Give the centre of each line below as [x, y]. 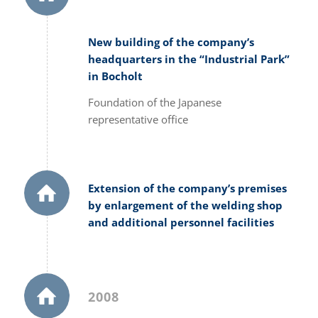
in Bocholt [115, 76]
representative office [138, 119]
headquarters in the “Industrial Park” [188, 59]
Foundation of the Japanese [154, 102]
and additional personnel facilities [181, 222]
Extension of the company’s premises [187, 188]
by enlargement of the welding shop [185, 205]
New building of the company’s [171, 42]
